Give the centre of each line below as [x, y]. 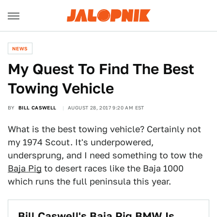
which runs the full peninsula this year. [89, 181]
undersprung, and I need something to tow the [105, 155]
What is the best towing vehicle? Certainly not [104, 129]
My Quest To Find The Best [101, 69]
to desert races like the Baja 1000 [113, 168]
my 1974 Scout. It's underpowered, [81, 142]
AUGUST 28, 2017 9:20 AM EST [106, 108]
